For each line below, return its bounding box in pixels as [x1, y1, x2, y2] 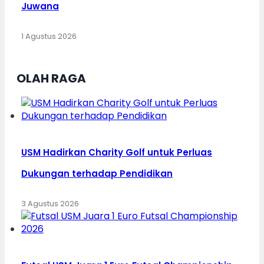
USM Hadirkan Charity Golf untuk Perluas [21, 146, 212, 159]
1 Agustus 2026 [21, 31, 77, 41]
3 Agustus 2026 [21, 198, 79, 209]
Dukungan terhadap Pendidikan [21, 167, 173, 180]
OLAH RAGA [16, 70, 86, 87]
